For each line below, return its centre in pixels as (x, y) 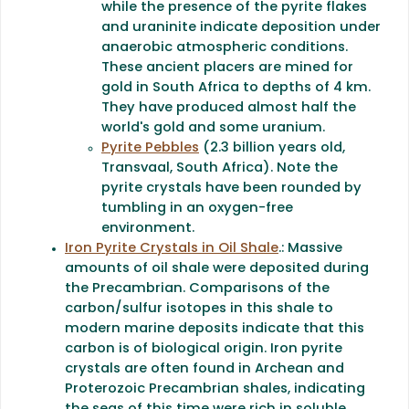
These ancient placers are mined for (227, 68)
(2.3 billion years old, (272, 148)
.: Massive (310, 248)
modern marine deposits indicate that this (215, 329)
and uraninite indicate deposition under (241, 27)
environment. (148, 228)
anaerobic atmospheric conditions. (225, 47)
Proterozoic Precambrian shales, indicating (215, 389)
